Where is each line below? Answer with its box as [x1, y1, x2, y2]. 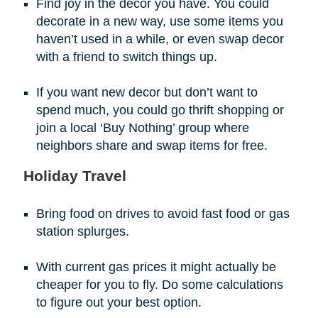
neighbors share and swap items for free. [35, 138, 268, 153]
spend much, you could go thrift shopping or [35, 102, 284, 117]
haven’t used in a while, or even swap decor [35, 31, 284, 46]
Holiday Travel [23, 167, 126, 184]
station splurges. [35, 224, 129, 238]
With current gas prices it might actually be [35, 259, 276, 274]
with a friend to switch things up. [35, 49, 217, 64]
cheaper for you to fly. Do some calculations [35, 277, 283, 292]
